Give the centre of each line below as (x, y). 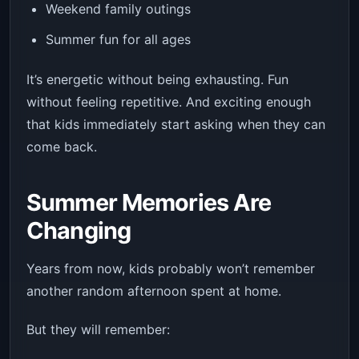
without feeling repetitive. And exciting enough (169, 101)
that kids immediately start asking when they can (176, 124)
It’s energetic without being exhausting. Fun (157, 79)
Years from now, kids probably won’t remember (171, 268)
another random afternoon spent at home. (154, 290)
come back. (62, 146)
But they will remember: (98, 329)
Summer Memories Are (149, 202)
